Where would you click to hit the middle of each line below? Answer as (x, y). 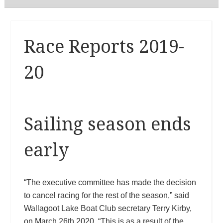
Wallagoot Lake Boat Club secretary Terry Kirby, (108, 208)
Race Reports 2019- (104, 46)
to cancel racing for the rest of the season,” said (106, 195)
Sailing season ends (107, 124)
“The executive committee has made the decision (110, 182)
